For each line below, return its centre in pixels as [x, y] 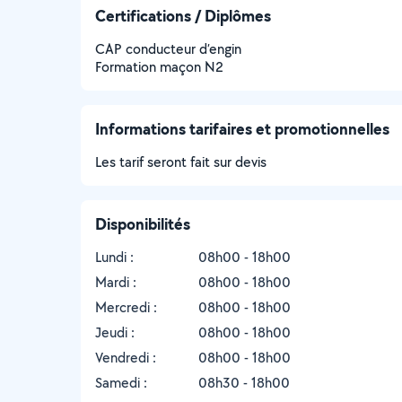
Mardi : [116, 282]
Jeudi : [115, 332]
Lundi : [114, 257]
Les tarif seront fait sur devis [181, 162]
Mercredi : [126, 307]
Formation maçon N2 [159, 67]
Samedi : [121, 383]
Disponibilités [143, 224]
